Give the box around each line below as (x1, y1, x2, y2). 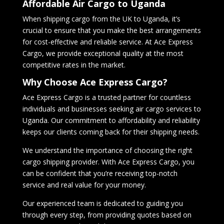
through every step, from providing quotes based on (22, 210, 191, 219)
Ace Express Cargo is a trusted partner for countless (22, 92, 191, 102)
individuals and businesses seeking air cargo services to (22, 104, 201, 113)
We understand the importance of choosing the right (22, 145, 192, 155)
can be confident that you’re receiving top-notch (22, 168, 177, 178)
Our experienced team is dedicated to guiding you (22, 198, 183, 208)
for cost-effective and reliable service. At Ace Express (22, 37, 193, 46)
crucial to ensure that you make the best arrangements (22, 25, 201, 35)
